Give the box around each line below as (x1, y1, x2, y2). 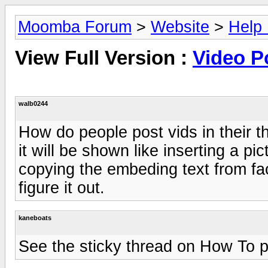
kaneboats (19, 214, 51, 221)
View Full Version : (15, 47, 193, 69)
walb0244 (19, 99, 48, 107)
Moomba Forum (18, 18, 132, 36)
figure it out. (19, 178, 105, 197)
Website (151, 18, 209, 36)
